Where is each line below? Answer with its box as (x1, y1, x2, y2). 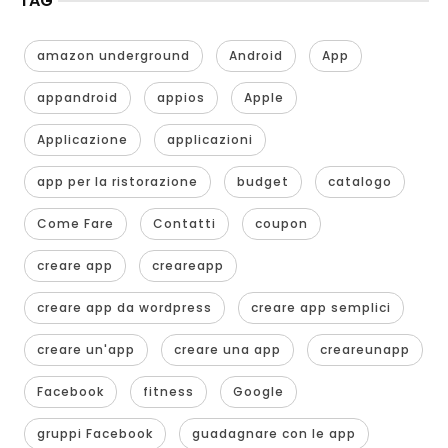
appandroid (36, 88, 118, 106)
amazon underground (36, 46, 190, 64)
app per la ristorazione (36, 172, 198, 190)
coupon (254, 214, 308, 232)
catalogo (327, 172, 392, 190)
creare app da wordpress (36, 298, 212, 316)
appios (156, 88, 205, 106)
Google (232, 382, 284, 400)
